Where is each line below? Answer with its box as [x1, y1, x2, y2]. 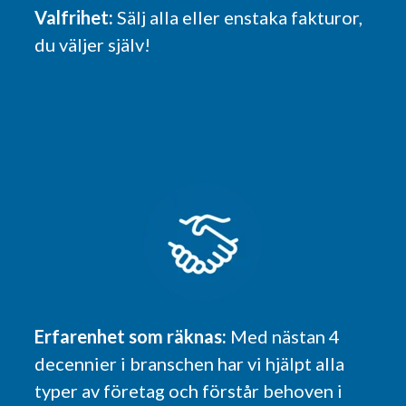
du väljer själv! [34, 33, 151, 55]
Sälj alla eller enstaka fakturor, [117, 5, 363, 28]
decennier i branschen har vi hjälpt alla [34, 352, 345, 374]
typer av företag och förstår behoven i [34, 379, 343, 401]
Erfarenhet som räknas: [34, 324, 231, 347]
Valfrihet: [34, 5, 118, 28]
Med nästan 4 [230, 324, 341, 347]
